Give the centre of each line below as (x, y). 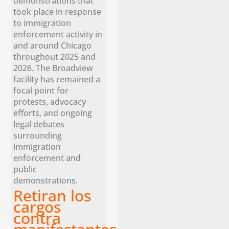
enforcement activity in (58, 34)
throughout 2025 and (55, 57)
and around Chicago (53, 45)
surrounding (38, 135)
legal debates (39, 124)
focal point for (41, 90)
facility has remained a (57, 79)
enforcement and (47, 158)
